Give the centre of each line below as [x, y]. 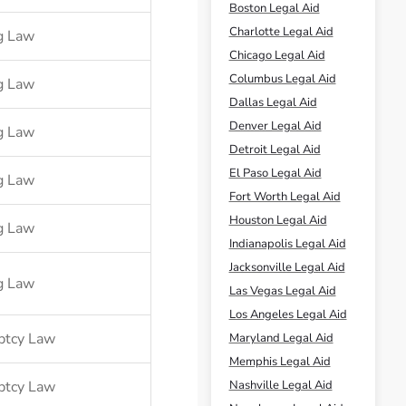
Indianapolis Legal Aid [287, 244]
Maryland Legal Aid [281, 338]
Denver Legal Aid [275, 126]
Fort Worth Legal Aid [285, 197]
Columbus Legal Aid [282, 79]
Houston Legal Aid [278, 220]
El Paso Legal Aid [275, 173]
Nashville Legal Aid [280, 385]
